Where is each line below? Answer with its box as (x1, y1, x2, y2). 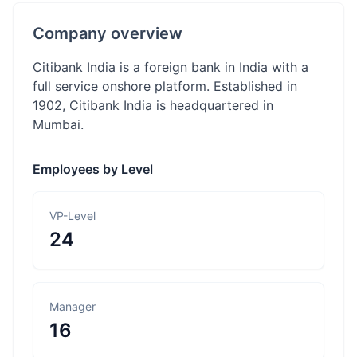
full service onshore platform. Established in (33, 78, 297, 94)
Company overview (33, 24, 182, 43)
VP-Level (49, 209, 96, 222)
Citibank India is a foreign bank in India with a (33, 59, 308, 75)
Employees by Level (33, 161, 153, 177)
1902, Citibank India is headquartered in (33, 97, 273, 113)
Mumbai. (33, 116, 84, 132)
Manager (49, 300, 96, 313)
